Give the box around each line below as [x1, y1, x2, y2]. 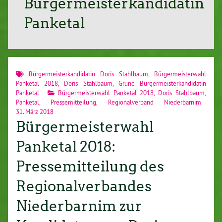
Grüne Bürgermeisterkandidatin [118, 79, 207, 88]
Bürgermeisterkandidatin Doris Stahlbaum [29, 70, 148, 78]
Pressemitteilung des [16, 158, 164, 176]
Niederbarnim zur [16, 197, 142, 216]
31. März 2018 [16, 108, 54, 116]
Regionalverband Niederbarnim [108, 98, 202, 107]
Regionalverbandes [16, 177, 152, 196]
